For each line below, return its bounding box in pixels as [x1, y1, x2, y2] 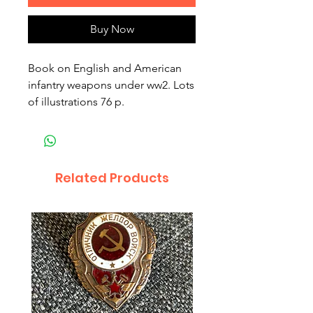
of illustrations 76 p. [28, 95, 124, 109]
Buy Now [89, 22, 134, 36]
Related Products [54, 169, 169, 187]
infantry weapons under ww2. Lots [28, 78, 194, 92]
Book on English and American [28, 61, 182, 75]
